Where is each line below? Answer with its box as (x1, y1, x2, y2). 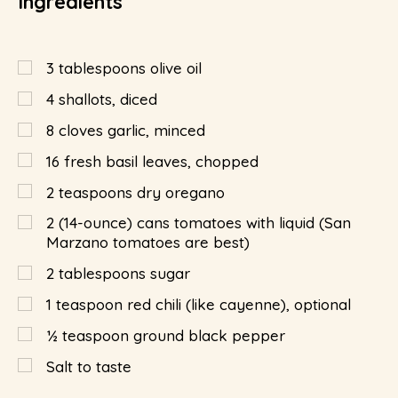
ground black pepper (133, 325, 285, 345)
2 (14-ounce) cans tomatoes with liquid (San (46, 213, 351, 233)
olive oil (150, 59, 202, 78)
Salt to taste (46, 356, 131, 376)
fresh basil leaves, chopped (64, 151, 259, 171)
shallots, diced (59, 90, 157, 109)
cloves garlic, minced (59, 121, 205, 139)
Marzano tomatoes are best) (46, 233, 250, 252)
